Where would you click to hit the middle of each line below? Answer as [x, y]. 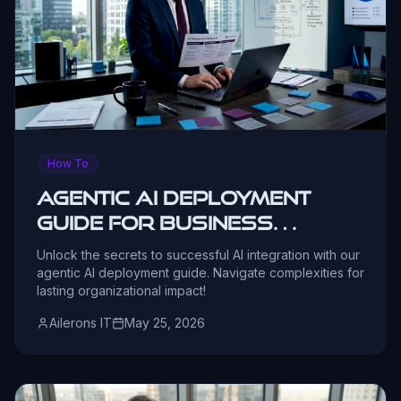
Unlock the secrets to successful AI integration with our [198, 254]
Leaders [90, 247]
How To [68, 163]
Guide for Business [155, 222]
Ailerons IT [81, 322]
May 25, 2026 [165, 322]
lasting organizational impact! [121, 290]
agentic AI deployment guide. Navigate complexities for [200, 272]
